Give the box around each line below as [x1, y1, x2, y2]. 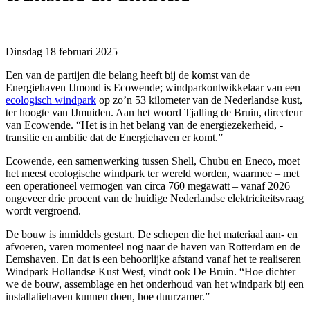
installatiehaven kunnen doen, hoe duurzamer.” [6, 290, 210, 302]
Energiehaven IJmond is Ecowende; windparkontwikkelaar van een [6, 81, 300, 93]
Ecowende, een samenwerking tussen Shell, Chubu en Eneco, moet [6, 154, 300, 167]
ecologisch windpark [6, 93, 96, 106]
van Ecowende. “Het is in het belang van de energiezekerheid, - [6, 118, 283, 131]
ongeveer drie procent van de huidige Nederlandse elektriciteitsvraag [6, 192, 304, 204]
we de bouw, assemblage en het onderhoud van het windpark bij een [6, 277, 304, 290]
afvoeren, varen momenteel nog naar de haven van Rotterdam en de [6, 240, 300, 253]
